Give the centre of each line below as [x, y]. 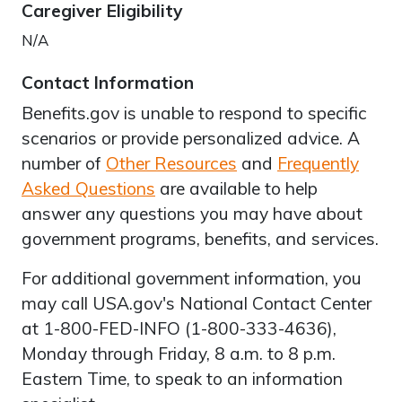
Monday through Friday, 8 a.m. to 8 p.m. [179, 353]
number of [64, 163]
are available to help [236, 188]
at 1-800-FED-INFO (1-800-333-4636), [179, 328]
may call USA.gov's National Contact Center [197, 303]
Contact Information [108, 82]
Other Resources [171, 163]
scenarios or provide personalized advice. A [191, 138]
